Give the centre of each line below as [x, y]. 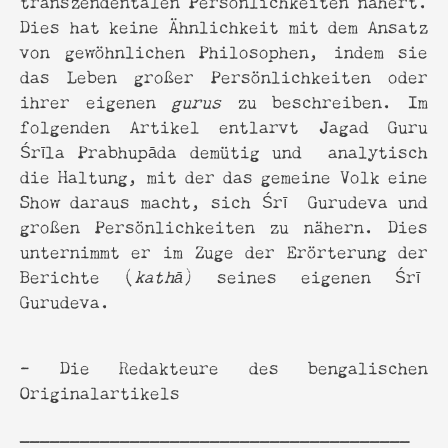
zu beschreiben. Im [323, 100]
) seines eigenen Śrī [305, 275]
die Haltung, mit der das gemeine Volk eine [224, 175]
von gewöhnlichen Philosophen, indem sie [224, 50]
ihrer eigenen [95, 100]
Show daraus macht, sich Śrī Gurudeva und [224, 200]
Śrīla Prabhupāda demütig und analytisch [224, 150]
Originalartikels [100, 391]
